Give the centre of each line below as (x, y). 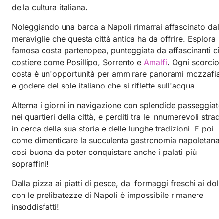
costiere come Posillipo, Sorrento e (78, 62)
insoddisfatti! (35, 207)
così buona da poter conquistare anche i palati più (104, 152)
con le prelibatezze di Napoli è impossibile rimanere (108, 195)
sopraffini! (30, 164)
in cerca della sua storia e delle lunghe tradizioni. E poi (113, 128)
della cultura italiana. (50, 7)
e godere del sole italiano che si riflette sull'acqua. (104, 85)
